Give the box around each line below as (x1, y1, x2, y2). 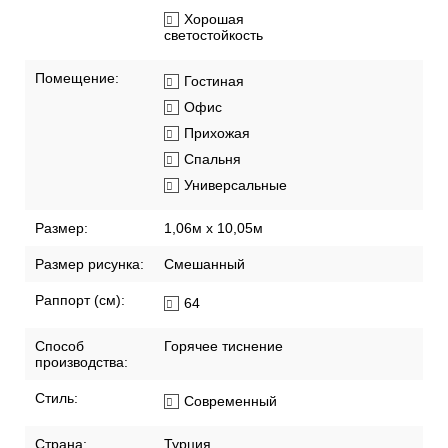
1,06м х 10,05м (164, 220, 263, 237)
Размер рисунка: (35, 256, 144, 273)
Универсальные (184, 177, 287, 194)
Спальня (184, 151, 241, 168)
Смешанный (164, 256, 245, 273)
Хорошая (184, 11, 244, 28)
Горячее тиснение (164, 338, 283, 355)
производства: (35, 354, 128, 371)
